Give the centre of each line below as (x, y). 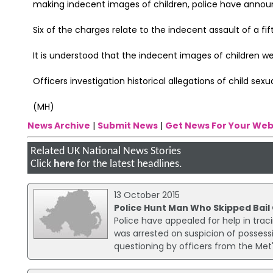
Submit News (127, 125)
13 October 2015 (147, 195)
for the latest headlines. (128, 164)
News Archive (58, 125)
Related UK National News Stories (105, 151)
